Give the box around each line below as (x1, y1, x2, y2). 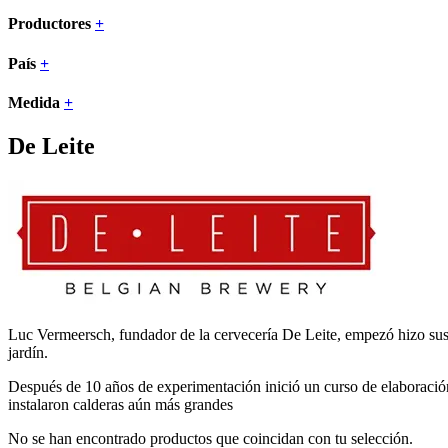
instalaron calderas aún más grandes (8, 395, 233, 413)
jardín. (8, 343, 48, 361)
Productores (8, 15, 95, 33)
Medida (8, 93, 64, 111)
